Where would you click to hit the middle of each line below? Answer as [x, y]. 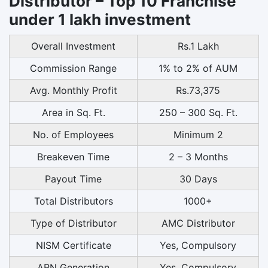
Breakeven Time [73, 156]
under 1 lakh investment [100, 19]
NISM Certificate [73, 245]
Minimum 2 [198, 134]
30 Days [198, 179]
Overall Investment [73, 46]
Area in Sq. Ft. [73, 112]
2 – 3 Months [198, 156]
